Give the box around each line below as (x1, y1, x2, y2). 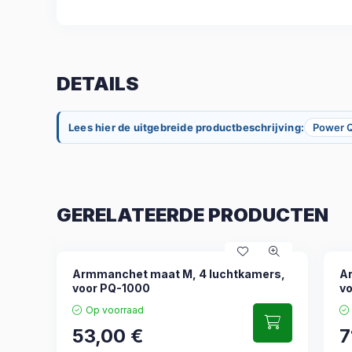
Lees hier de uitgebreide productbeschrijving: (68, 121, 304, 134)
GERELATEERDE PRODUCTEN (57, 203, 328, 226)
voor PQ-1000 (72, 281, 150, 295)
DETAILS (57, 72, 138, 95)
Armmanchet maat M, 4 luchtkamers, (72, 267, 285, 280)
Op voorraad (86, 304, 144, 316)
